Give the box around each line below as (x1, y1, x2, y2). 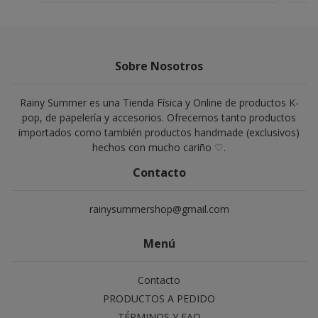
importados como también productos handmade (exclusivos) (18, 126, 300, 140)
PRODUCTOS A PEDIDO (103, 292, 215, 306)
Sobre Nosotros (115, 58, 203, 75)
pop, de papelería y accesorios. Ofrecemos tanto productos (22, 111, 296, 125)
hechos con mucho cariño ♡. (92, 141, 226, 155)
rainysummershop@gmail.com (89, 202, 229, 216)
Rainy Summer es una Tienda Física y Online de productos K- (19, 96, 299, 110)
